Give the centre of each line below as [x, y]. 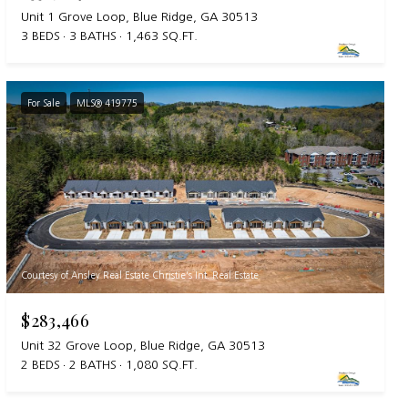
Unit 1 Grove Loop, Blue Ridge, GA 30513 [140, 17]
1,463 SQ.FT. [162, 36]
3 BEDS [41, 36]
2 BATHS [93, 365]
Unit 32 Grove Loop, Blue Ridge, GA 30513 [143, 346]
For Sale [44, 103]
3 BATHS [93, 36]
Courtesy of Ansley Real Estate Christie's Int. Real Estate [140, 275]
